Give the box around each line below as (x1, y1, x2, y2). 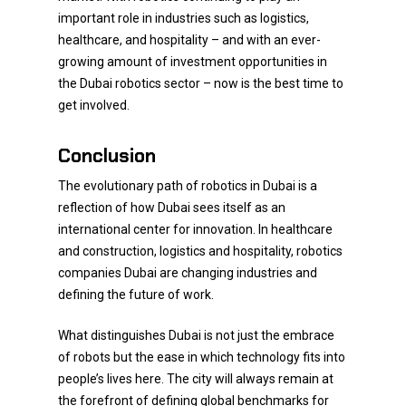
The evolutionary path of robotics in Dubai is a (58, 179, 317, 193)
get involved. (58, 98, 130, 112)
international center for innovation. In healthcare (58, 222, 333, 237)
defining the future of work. (58, 287, 214, 302)
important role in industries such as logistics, (58, 11, 309, 25)
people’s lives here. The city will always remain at (58, 372, 333, 386)
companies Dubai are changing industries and (58, 266, 317, 280)
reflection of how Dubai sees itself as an (58, 200, 285, 215)
